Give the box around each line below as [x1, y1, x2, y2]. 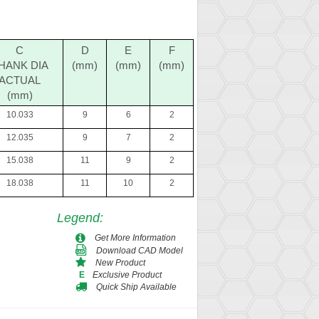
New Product [95, 257, 145, 268]
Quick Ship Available [96, 281, 177, 292]
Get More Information [95, 232, 176, 243]
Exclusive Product [93, 269, 162, 280]
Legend [57, 210, 100, 225]
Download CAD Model [96, 245, 183, 256]
